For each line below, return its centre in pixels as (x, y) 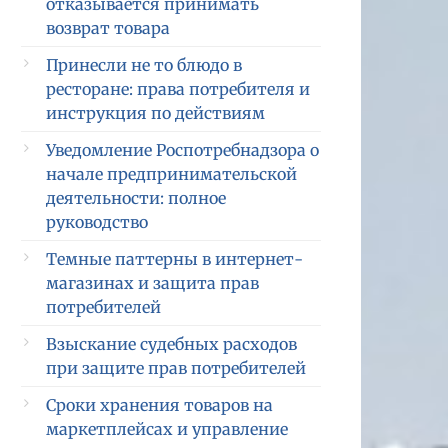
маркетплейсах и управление (167, 429)
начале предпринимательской (171, 174)
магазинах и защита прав (152, 283)
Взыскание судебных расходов (171, 344)
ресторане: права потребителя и (178, 89)
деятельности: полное (136, 198)
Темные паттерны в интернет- (174, 259)
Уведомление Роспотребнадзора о (182, 150)
